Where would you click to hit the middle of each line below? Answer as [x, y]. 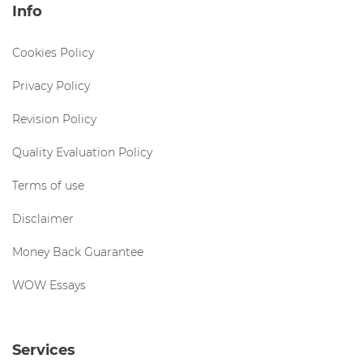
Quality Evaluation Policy [82, 153]
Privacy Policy [51, 86]
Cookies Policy [53, 53]
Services [44, 350]
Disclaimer [43, 219]
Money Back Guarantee [78, 252]
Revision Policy [54, 120]
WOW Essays [49, 286]
